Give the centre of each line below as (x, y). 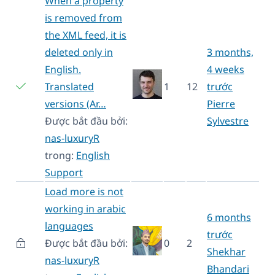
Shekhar (226, 251)
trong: (60, 155)
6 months (229, 217)
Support (64, 172)
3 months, (230, 52)
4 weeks (226, 69)
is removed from (83, 17)
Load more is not (84, 191)
